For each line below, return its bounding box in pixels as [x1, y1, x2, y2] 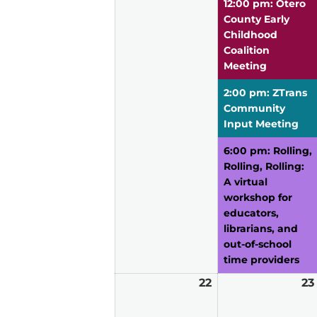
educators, [224, 207, 279, 220]
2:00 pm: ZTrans [224, 86, 307, 100]
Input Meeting [224, 117, 299, 131]
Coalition [224, 44, 270, 57]
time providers [224, 253, 299, 267]
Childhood [224, 28, 277, 42]
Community [224, 102, 285, 115]
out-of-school [224, 238, 292, 251]
